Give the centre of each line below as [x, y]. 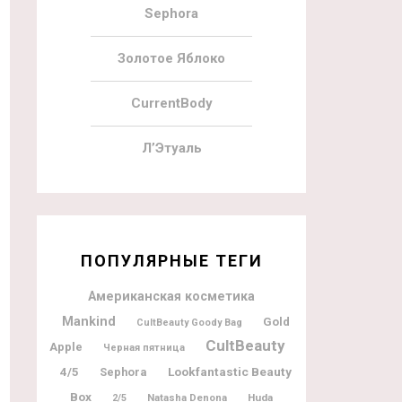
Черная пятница [144, 347]
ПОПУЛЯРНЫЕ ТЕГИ [171, 260]
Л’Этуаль [171, 148]
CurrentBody [171, 103]
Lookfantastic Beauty [230, 371]
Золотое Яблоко [171, 58]
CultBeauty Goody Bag [189, 322]
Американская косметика [171, 296]
